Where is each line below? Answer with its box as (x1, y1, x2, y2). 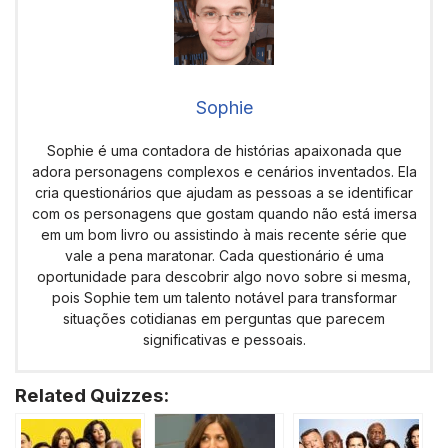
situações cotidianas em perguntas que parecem (63, 310, 385, 328)
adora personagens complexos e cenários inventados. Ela (31, 163, 417, 181)
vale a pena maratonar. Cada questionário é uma (64, 247, 384, 265)
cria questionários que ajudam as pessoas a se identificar (35, 184, 413, 202)
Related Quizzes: (15, 384, 169, 408)
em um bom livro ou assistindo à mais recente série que (41, 226, 407, 244)
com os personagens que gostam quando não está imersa (31, 205, 417, 223)
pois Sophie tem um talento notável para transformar (51, 289, 397, 307)
